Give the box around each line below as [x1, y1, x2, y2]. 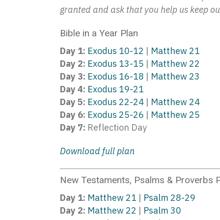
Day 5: [60, 96, 85, 108]
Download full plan [60, 145, 135, 157]
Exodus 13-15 [87, 58, 144, 69]
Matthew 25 [151, 109, 200, 120]
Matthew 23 [151, 71, 200, 82]
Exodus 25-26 [87, 109, 144, 120]
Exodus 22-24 [87, 96, 144, 108]
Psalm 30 [143, 205, 181, 216]
